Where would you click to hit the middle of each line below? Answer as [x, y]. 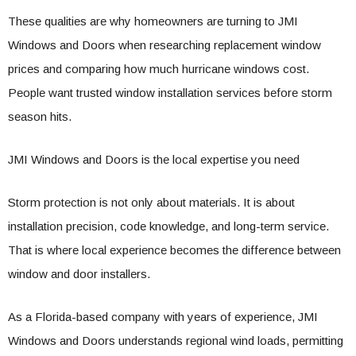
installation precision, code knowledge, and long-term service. [168, 226]
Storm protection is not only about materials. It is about [151, 202]
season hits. [40, 116]
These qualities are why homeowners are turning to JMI [153, 21]
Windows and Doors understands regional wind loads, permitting [176, 341]
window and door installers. [79, 274]
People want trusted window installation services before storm [170, 93]
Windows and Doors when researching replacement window [164, 45]
